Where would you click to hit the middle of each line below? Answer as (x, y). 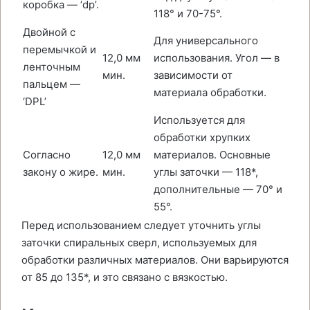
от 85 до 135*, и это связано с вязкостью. (125, 277)
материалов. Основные (212, 155)
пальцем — (52, 84)
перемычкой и (60, 49)
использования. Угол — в (217, 58)
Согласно (47, 155)
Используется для (199, 120)
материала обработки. (210, 92)
